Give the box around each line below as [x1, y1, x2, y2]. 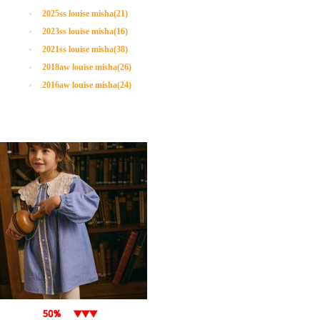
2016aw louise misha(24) [42, 80, 131, 90]
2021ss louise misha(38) [42, 44, 128, 54]
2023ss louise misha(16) [42, 26, 128, 36]
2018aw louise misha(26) [42, 62, 131, 72]
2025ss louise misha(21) [42, 9, 128, 19]
